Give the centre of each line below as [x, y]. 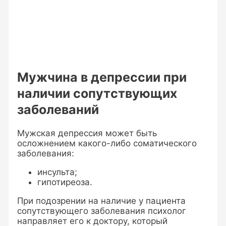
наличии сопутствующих [97, 94]
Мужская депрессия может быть [87, 133]
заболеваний [58, 110]
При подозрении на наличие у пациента [102, 201]
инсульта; [58, 172]
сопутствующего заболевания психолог [102, 211]
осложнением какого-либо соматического [107, 144]
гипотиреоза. [65, 182]
